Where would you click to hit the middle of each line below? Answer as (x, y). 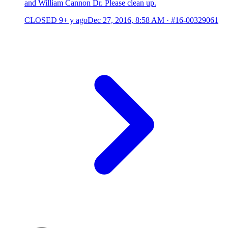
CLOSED (41, 20)
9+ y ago (73, 20)
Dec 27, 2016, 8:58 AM (126, 20)
